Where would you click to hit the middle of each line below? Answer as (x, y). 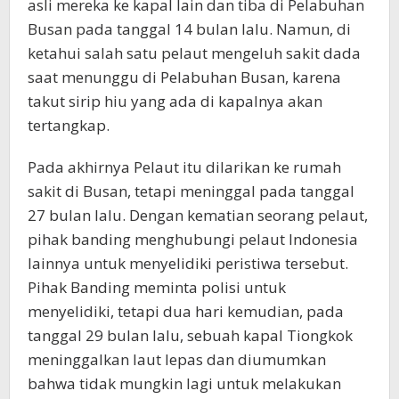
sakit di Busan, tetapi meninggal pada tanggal (191, 191)
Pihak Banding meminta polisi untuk (157, 288)
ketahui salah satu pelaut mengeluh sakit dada (194, 53)
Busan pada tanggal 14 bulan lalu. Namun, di (189, 29)
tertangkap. (69, 126)
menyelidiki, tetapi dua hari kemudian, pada (186, 312)
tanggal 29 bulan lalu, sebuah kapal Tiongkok (190, 336)
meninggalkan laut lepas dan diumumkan (177, 360)
